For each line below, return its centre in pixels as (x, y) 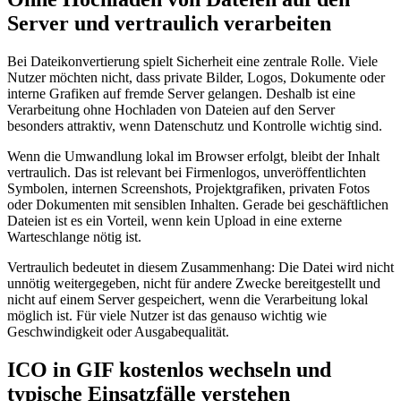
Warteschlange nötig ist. (74, 237)
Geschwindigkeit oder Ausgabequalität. (118, 332)
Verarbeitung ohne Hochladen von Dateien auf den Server (171, 110)
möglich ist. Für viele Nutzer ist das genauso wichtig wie (167, 316)
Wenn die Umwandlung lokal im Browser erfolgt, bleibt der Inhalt (193, 156)
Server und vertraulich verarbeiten (169, 24)
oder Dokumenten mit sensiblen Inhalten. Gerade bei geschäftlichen (198, 205)
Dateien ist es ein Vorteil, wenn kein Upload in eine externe (175, 221)
